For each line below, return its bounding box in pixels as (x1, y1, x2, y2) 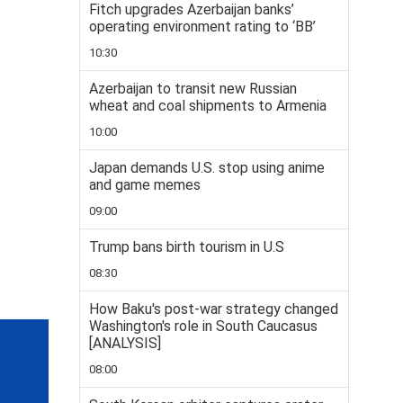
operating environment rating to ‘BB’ (89, 18, 316, 35)
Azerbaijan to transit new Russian (89, 80, 297, 97)
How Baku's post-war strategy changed (89, 300, 338, 318)
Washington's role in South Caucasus (89, 318, 318, 335)
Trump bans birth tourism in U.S (89, 238, 284, 255)
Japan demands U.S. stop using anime (89, 159, 325, 176)
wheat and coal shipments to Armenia (89, 97, 327, 114)
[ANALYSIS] (89, 335, 161, 352)
